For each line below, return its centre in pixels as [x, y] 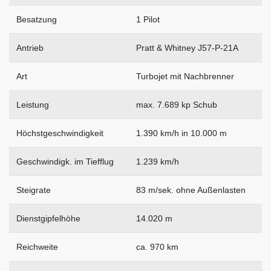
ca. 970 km [157, 247]
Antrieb [30, 47]
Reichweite [37, 247]
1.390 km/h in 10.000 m [181, 133]
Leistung [33, 104]
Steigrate [34, 190]
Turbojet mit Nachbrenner [185, 76]
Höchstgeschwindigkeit [60, 133]
